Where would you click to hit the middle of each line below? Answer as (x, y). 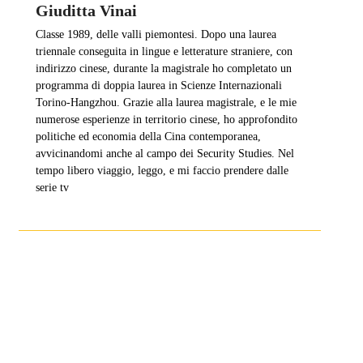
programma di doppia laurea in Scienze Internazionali (158, 85)
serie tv (52, 187)
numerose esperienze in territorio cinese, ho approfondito (166, 119)
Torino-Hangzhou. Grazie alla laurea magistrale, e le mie (166, 102)
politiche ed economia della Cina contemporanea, (148, 136)
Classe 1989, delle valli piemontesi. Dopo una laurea (156, 34)
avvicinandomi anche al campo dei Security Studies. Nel (164, 153)
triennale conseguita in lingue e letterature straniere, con (164, 51)
